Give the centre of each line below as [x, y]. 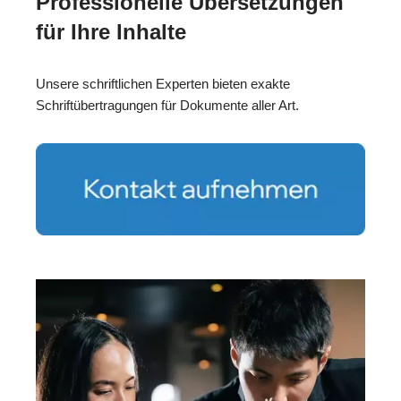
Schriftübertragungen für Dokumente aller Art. [167, 105]
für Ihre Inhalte [111, 31]
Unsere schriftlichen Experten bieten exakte [163, 83]
